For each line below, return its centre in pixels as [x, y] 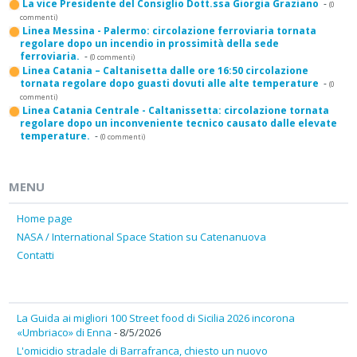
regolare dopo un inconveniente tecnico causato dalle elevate [178, 124]
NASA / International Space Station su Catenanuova [141, 236]
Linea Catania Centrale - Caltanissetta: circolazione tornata [176, 111]
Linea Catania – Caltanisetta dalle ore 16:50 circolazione [165, 71]
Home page [45, 218]
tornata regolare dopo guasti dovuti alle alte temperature [169, 84]
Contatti [35, 255]
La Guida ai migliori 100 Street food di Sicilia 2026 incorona [156, 318]
